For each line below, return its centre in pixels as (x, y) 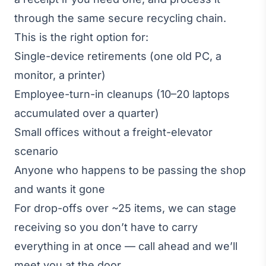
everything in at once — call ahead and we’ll (126, 246)
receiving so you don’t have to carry (106, 227)
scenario (36, 151)
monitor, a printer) (60, 75)
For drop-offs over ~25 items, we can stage (125, 208)
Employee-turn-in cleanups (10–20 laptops (122, 94)
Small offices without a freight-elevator (113, 132)
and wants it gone (60, 189)
